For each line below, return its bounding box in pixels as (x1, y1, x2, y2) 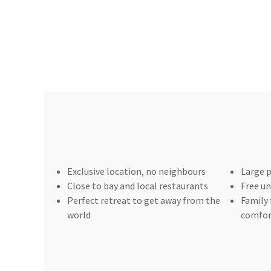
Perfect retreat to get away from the (67, 194, 221, 206)
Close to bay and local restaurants (67, 179, 209, 192)
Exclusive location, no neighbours (67, 165, 206, 177)
